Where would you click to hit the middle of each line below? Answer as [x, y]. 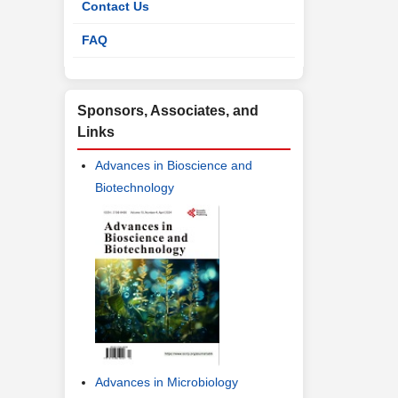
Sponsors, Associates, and [168, 111]
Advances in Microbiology [167, 382]
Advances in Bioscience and [174, 165]
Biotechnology [135, 187]
